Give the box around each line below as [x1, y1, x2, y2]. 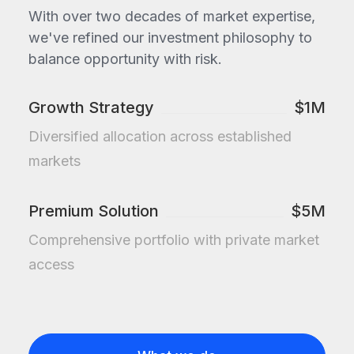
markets [28, 153, 81, 169]
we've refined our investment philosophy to [28, 28, 312, 46]
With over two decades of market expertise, [28, 7, 315, 24]
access [28, 256, 74, 273]
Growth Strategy [28, 98, 154, 117]
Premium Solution [28, 201, 159, 220]
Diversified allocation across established [28, 128, 292, 145]
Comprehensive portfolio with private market [28, 232, 319, 248]
